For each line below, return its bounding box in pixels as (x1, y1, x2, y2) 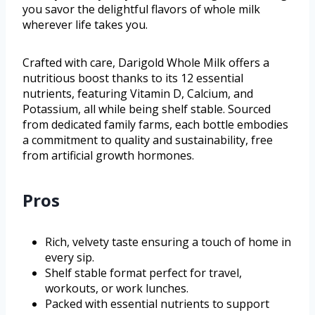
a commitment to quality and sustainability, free (22, 131, 273, 148)
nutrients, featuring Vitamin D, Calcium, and (22, 85, 253, 101)
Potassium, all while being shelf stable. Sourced (22, 101, 271, 117)
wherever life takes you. (22, 16, 148, 32)
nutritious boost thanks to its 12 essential (22, 70, 243, 86)
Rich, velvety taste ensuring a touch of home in (45, 233, 291, 250)
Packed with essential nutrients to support (45, 295, 269, 311)
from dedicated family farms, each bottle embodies (22, 116, 288, 132)
